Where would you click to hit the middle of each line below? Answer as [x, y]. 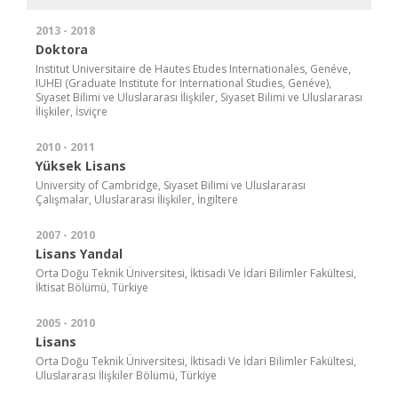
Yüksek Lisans [81, 165]
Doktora [62, 49]
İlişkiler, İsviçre [72, 111]
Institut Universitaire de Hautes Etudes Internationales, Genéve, [193, 68]
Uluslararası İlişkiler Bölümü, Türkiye [126, 375]
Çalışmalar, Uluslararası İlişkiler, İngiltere [137, 199]
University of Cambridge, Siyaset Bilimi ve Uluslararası [171, 185]
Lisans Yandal [79, 253]
